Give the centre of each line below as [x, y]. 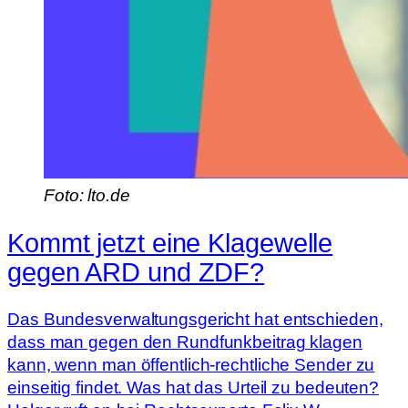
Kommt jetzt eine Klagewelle [170, 243]
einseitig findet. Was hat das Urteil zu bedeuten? [194, 388]
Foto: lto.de [87, 195]
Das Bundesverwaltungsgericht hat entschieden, [195, 320]
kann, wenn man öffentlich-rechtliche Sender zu [191, 365]
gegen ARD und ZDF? [136, 272]
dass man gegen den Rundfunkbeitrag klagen [185, 342]
